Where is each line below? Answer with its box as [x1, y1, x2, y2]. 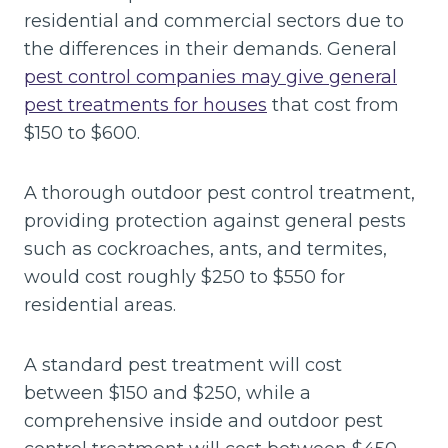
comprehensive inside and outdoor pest [24, 409, 383, 432]
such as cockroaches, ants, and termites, [24, 237, 387, 260]
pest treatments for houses [24, 93, 267, 116]
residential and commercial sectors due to [24, 9, 404, 32]
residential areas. [24, 293, 176, 316]
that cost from [267, 93, 399, 116]
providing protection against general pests [24, 209, 406, 232]
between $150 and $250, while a [24, 381, 311, 404]
